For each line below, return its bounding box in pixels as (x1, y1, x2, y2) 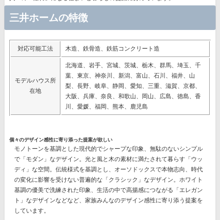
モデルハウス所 (15, 77, 56, 84)
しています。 (14, 207, 50, 214)
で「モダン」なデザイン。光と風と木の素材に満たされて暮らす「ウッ (14, 156, 203, 163)
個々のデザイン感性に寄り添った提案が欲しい (9, 137, 112, 142)
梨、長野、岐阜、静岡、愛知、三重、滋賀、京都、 (65, 82, 201, 89)
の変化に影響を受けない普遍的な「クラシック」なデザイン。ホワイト (14, 176, 203, 183)
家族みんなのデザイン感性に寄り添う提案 (85, 197, 197, 204)
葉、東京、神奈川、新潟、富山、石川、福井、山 (65, 72, 195, 79)
